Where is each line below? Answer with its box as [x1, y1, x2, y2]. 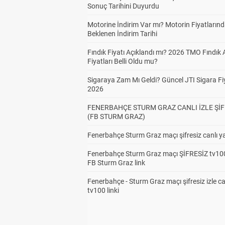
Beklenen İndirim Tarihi [87, 30, 157, 38]
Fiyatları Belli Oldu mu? [87, 57, 158, 65]
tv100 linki [87, 186, 119, 194]
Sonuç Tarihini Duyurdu [87, 2, 159, 10]
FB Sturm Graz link [87, 159, 145, 167]
